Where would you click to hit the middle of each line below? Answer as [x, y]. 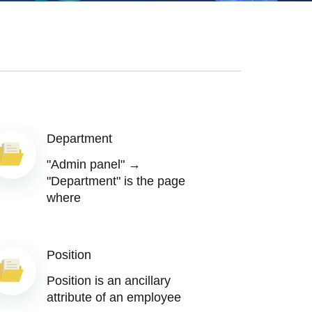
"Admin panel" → [94, 164]
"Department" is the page [116, 181]
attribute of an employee [114, 297]
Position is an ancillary [109, 281]
